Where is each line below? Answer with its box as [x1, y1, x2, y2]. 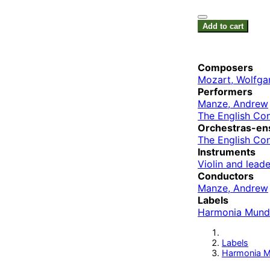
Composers [198, 61, 253, 74]
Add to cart [202, 22, 243, 31]
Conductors [198, 170, 254, 183]
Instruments [198, 146, 256, 159]
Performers [198, 86, 253, 98]
